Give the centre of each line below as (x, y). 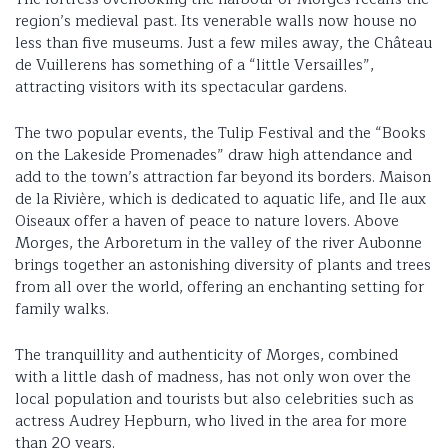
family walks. (66, 309)
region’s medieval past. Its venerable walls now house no (216, 21)
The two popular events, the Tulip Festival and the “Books (220, 133)
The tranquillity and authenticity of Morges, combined (206, 355)
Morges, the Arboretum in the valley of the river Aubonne (218, 243)
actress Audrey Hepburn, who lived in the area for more (211, 421)
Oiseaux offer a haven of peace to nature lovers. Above (207, 221)
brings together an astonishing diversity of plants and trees (223, 265)
